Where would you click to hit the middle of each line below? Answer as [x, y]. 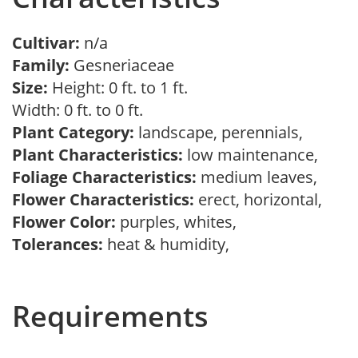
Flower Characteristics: [103, 199]
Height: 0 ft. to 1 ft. [118, 88]
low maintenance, [255, 155]
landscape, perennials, [223, 132]
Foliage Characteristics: [104, 177]
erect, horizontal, [262, 199]
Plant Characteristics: [97, 155]
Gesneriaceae [126, 65]
